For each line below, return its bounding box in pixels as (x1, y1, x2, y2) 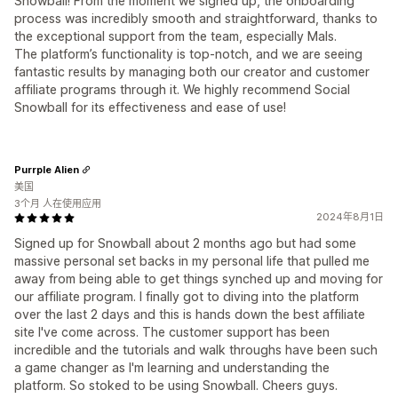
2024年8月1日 (316, 211, 384, 223)
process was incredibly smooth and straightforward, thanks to (14, 11, 378, 26)
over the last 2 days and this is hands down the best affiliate (14, 306, 365, 322)
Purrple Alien (14, 163, 79, 176)
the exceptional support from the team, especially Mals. (14, 28, 337, 44)
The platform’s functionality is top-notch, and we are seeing (14, 46, 362, 61)
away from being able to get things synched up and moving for (14, 271, 383, 286)
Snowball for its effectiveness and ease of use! (14, 99, 286, 115)
